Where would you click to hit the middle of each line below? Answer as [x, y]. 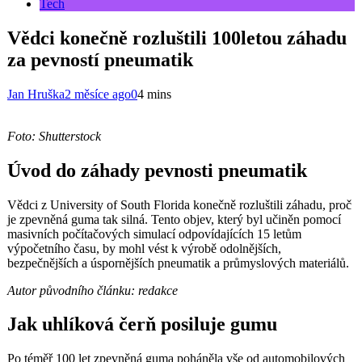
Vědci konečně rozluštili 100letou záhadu [177, 38]
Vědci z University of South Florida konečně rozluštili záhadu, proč [179, 204]
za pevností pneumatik [100, 59]
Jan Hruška [36, 94]
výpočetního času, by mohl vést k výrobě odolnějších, [144, 248]
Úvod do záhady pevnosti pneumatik [157, 170]
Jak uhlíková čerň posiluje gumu [142, 324]
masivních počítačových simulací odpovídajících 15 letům [154, 234]
